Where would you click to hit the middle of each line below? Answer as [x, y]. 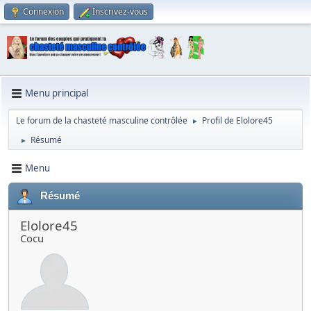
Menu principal [57, 93]
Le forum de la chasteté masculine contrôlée [102, 120]
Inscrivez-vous [120, 11]
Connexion [43, 11]
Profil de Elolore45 [237, 120]
